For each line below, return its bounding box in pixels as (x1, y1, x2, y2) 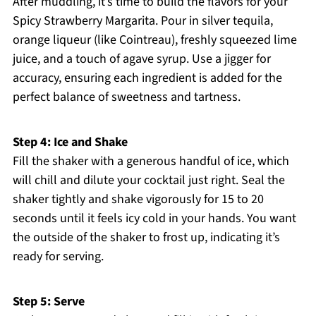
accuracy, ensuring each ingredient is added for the (12, 69, 282, 87)
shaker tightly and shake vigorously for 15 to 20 (12, 190, 264, 209)
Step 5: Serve (12, 293, 85, 311)
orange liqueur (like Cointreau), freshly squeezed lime (12, 31, 297, 49)
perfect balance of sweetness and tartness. (12, 88, 241, 107)
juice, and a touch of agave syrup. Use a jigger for (12, 50, 271, 68)
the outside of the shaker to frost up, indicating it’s (12, 229, 280, 247)
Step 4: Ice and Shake (12, 133, 128, 152)
